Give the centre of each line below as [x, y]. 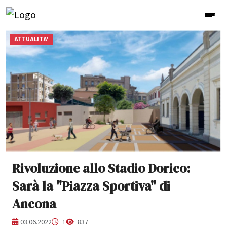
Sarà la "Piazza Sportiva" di [91, 186]
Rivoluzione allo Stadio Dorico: [101, 168]
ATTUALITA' [31, 40]
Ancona [34, 203]
